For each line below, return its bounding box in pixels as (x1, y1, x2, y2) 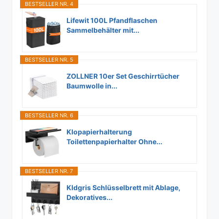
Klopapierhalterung (66, 128, 132, 136)
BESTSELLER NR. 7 (25, 168, 73, 175)
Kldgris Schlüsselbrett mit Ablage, (66, 183, 180, 192)
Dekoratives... (66, 193, 112, 202)
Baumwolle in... (66, 82, 117, 90)
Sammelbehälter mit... (66, 26, 139, 35)
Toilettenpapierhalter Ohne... (66, 137, 162, 146)
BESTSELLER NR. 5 (25, 56, 73, 64)
